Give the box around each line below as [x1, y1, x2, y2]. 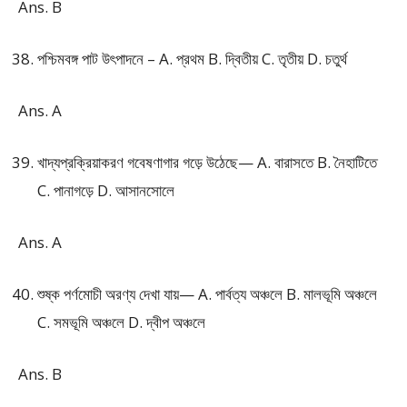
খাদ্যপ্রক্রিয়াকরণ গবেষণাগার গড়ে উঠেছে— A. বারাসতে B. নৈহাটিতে [37, 152, 377, 173]
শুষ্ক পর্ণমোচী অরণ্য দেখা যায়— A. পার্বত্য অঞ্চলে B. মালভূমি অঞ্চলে [37, 283, 377, 304]
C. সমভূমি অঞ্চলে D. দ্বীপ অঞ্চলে [37, 312, 205, 333]
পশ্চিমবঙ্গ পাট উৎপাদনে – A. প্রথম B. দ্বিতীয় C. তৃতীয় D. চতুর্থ [37, 48, 347, 69]
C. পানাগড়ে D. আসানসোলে [37, 180, 174, 201]
